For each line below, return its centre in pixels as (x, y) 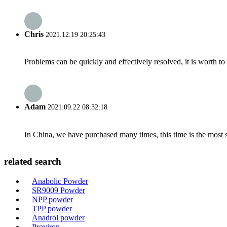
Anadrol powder (58, 218)
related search (33, 162)
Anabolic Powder (60, 181)
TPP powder (52, 209)
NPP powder (52, 199)
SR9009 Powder (59, 190)
